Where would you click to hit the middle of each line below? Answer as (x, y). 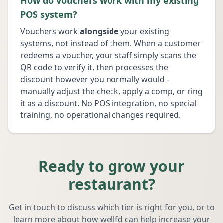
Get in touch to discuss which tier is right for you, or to (111, 207)
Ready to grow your (111, 166)
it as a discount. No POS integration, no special (108, 103)
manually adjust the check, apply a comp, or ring (111, 91)
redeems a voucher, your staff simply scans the (108, 55)
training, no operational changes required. (101, 115)
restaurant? (111, 184)
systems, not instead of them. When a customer (111, 43)
